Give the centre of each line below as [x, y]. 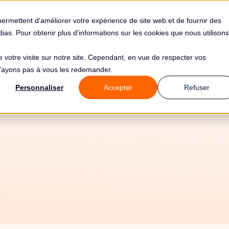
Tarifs [89, 18]
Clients [129, 18]
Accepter [118, 88]
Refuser [197, 88]
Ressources [176, 18]
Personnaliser [39, 88]
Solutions [40, 18]
